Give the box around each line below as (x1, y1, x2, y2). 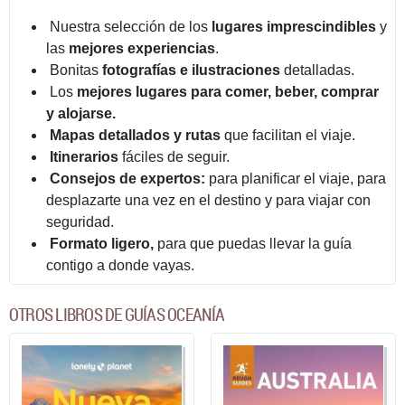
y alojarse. (46, 105, 116, 121)
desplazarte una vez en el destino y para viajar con (46, 192, 371, 208)
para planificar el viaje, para (205, 170, 386, 186)
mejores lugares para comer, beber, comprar (77, 83, 379, 99)
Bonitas (46, 61, 102, 78)
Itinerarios (50, 148, 122, 165)
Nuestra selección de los (46, 18, 212, 34)
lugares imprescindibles (212, 18, 376, 34)
